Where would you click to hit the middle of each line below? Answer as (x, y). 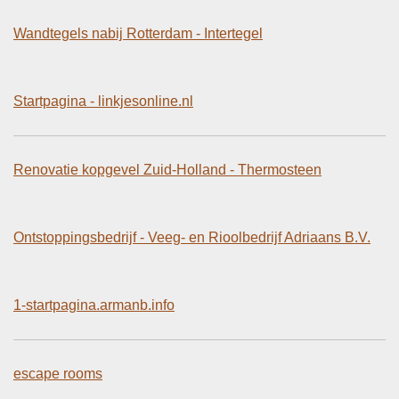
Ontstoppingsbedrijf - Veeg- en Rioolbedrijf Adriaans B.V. (192, 237)
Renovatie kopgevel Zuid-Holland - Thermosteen (167, 169)
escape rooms (58, 373)
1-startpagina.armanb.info (94, 305)
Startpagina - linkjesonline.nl (103, 101)
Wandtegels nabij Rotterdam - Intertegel (138, 33)
